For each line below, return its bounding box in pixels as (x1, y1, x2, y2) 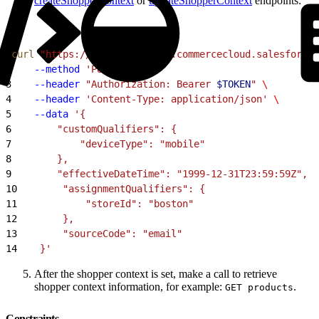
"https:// (34, 48, 91, 60)
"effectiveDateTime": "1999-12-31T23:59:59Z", (11, 167, 308, 179)
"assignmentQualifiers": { (17, 182, 205, 194)
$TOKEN (216, 78, 251, 90)
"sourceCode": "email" (17, 227, 182, 239)
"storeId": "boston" (17, 197, 194, 209)
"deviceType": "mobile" (11, 137, 205, 150)
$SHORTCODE (91, 48, 148, 60)
